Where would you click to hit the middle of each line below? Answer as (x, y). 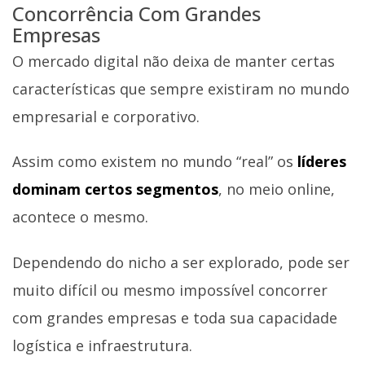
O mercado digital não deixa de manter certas (174, 61)
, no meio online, (277, 189)
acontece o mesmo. (80, 217)
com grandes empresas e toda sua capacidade (175, 317)
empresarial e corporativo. (106, 116)
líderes (322, 162)
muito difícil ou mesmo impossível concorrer (170, 290)
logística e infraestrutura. (102, 345)
